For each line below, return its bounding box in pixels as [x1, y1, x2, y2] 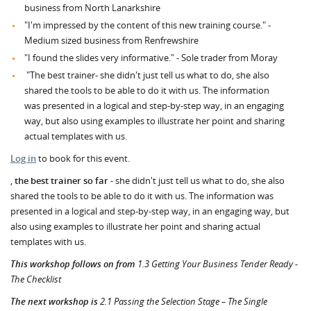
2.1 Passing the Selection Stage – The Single [98, 295, 267, 308]
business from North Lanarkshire [24, 1, 160, 14]
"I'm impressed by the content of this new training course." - [24, 19, 271, 31]
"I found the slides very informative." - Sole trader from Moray [24, 51, 278, 64]
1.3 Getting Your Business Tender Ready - [135, 258, 298, 270]
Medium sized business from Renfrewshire [24, 34, 199, 47]
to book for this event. [36, 152, 130, 165]
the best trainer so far [15, 174, 108, 187]
